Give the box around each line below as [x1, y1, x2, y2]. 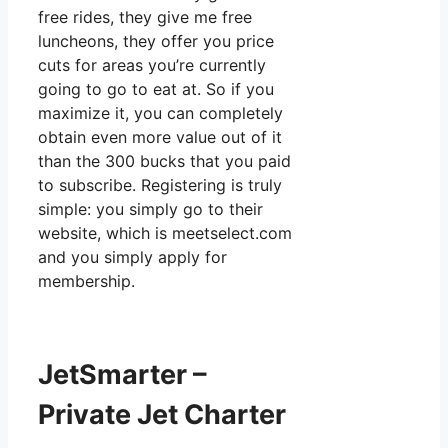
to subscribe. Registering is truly [38, 174, 282, 195]
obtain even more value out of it [38, 126, 282, 147]
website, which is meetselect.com [38, 222, 292, 243]
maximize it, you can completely [38, 102, 283, 123]
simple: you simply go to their [38, 198, 263, 219]
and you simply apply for [38, 246, 227, 267]
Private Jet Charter [38, 398, 286, 432]
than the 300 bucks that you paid [38, 150, 291, 171]
